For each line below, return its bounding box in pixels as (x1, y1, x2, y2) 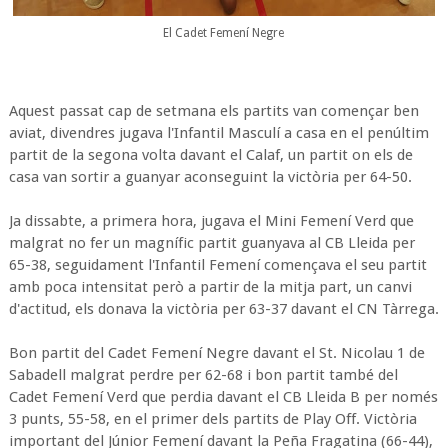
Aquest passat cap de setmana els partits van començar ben (8, 101, 419, 120)
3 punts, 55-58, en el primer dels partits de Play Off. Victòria (8, 409, 417, 428)
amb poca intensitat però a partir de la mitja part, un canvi (8, 277, 412, 296)
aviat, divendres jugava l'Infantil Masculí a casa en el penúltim (8, 123, 429, 142)
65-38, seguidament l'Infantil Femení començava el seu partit (8, 255, 427, 274)
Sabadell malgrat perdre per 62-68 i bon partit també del (8, 365, 398, 384)
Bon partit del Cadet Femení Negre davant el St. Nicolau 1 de (8, 343, 425, 362)
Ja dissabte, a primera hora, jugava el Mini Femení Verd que (8, 211, 414, 230)
